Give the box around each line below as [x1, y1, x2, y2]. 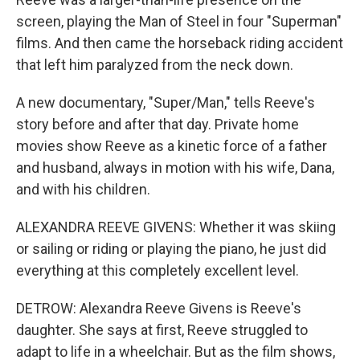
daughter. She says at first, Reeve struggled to [16, 321, 308, 338]
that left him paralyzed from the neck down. [16, 56, 293, 73]
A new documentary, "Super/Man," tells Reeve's [16, 94, 315, 111]
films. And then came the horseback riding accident [16, 35, 343, 51]
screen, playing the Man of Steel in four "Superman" [16, 13, 342, 30]
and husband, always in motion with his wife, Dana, [16, 159, 334, 176]
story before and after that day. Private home [16, 116, 299, 133]
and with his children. [16, 181, 150, 198]
